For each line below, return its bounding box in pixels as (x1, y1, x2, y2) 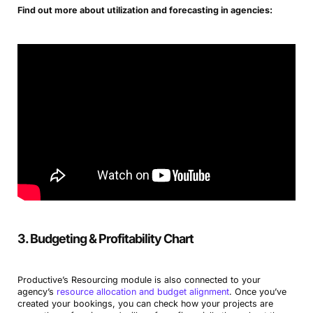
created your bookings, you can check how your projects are (17, 298, 273, 310)
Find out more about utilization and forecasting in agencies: (17, 5, 272, 16)
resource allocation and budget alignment (56, 286, 229, 298)
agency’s (17, 286, 57, 298)
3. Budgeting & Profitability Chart (17, 231, 194, 247)
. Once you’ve (228, 286, 286, 298)
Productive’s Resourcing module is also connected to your (17, 275, 261, 286)
